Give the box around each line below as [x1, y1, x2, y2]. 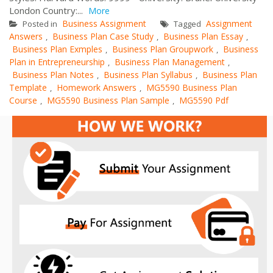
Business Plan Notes [12, 68, 94, 80]
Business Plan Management [115, 55, 225, 68]
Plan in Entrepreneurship [9, 55, 105, 68]
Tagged [172, 18, 203, 29]
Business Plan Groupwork [112, 43, 213, 55]
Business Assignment [62, 17, 146, 29]
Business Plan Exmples [12, 43, 102, 55]
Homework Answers [57, 81, 136, 93]
